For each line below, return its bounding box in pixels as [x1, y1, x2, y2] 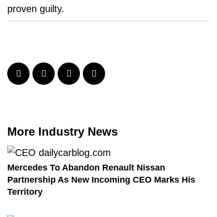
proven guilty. [7, 3, 70, 14]
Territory [7, 187, 43, 197]
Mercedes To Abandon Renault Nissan [7, 163, 165, 172]
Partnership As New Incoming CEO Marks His [7, 175, 195, 185]
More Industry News [7, 125, 118, 138]
